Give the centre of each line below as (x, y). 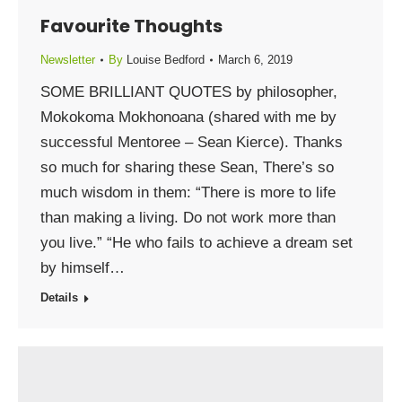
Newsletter (68, 60)
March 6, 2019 (255, 60)
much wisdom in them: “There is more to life (188, 192)
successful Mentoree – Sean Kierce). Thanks (192, 142)
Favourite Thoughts (131, 26)
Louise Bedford (166, 60)
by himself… (83, 268)
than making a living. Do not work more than (188, 218)
